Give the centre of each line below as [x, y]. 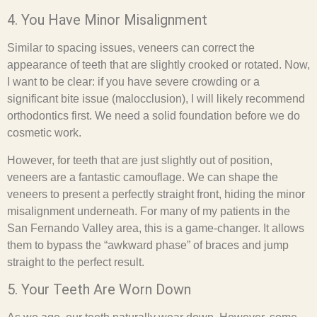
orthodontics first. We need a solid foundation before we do [154, 116]
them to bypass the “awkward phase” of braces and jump [148, 245]
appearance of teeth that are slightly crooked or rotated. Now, [158, 65]
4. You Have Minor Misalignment [107, 20]
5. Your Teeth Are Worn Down [99, 289]
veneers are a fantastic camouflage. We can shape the [143, 177]
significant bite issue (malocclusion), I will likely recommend [156, 99]
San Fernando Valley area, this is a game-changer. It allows [156, 228]
